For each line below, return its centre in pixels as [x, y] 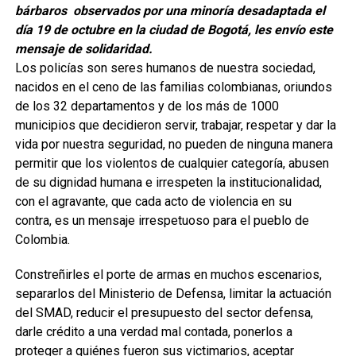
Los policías [50, 68]
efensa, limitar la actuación [257, 294]
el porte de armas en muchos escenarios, [205, 275]
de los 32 [43, 106]
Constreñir [43, 275]
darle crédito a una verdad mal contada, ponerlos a [153, 332]
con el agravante [60, 201]
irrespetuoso [175, 221]
